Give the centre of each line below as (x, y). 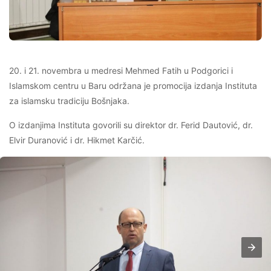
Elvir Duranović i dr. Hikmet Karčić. (77, 140)
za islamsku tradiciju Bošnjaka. (69, 101)
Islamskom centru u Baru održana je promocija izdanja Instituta (133, 86)
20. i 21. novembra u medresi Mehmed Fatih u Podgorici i (121, 71)
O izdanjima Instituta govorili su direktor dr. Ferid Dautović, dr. (131, 125)
